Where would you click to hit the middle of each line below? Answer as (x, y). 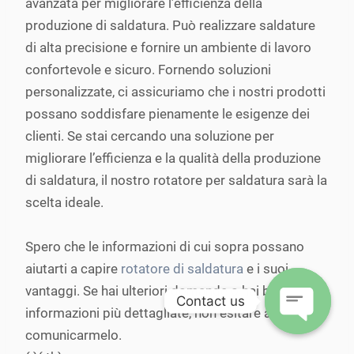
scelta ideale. (64, 202)
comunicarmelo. (73, 335)
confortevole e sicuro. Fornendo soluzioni (148, 70)
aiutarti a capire (73, 269)
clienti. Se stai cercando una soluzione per (150, 136)
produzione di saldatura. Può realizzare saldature (170, 25)
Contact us (211, 301)
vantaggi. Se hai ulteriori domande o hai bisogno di (175, 291)
